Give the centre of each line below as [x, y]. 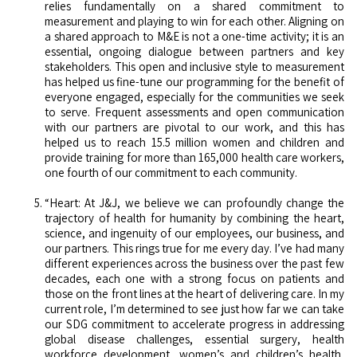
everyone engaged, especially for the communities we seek [194, 96]
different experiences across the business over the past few [194, 263]
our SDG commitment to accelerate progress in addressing [194, 324]
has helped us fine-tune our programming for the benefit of [194, 81]
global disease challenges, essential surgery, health [194, 339]
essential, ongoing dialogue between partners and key [194, 51]
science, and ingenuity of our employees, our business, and [194, 233]
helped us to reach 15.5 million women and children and [194, 142]
